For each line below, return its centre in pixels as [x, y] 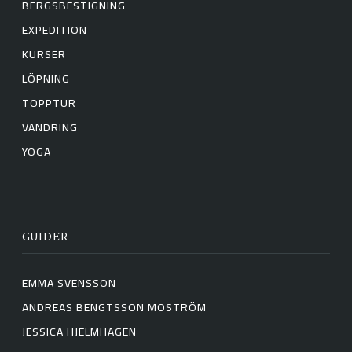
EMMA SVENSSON [69, 283]
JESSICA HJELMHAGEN [79, 332]
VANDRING [50, 128]
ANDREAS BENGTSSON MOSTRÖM [114, 308]
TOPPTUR [49, 103]
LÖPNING [46, 79]
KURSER [44, 55]
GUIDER [45, 236]
